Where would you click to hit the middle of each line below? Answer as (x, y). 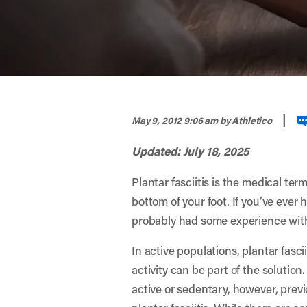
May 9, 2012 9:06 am (176, 120)
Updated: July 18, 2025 (191, 151)
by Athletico (247, 120)
